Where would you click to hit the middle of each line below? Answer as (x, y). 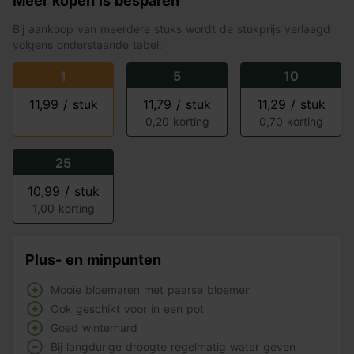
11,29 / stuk (291, 104)
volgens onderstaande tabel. (87, 45)
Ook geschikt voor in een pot (127, 309)
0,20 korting (177, 121)
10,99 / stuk (63, 191)
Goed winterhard (94, 328)
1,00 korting (63, 208)
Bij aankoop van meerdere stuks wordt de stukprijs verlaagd (171, 29)
